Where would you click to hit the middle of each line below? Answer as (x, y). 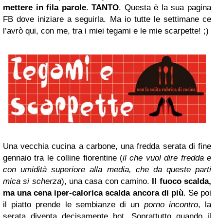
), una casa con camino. (107, 182)
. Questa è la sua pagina (165, 8)
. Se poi (197, 193)
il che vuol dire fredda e (167, 158)
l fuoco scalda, (183, 182)
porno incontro (171, 205)
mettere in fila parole (45, 8)
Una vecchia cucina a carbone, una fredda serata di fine (107, 146)
